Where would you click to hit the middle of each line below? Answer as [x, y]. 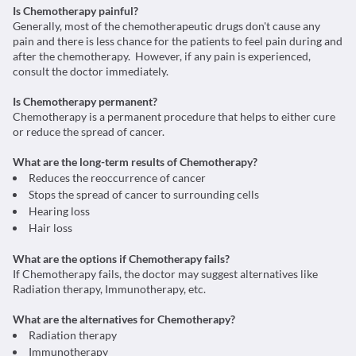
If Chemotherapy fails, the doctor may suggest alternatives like [165, 274]
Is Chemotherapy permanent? [85, 101]
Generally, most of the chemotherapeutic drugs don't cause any [166, 26]
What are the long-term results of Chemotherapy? [135, 162]
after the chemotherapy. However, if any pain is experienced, [162, 56]
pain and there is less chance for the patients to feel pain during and [178, 41]
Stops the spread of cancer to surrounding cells [144, 194]
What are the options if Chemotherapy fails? [121, 259]
